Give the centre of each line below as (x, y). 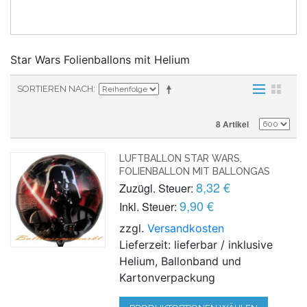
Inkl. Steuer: (148, 206)
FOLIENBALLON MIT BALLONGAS (195, 171)
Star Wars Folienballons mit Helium (100, 59)
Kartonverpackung (168, 277)
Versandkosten (186, 228)
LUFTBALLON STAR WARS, (181, 158)
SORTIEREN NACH (55, 88)
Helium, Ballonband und (181, 261)
